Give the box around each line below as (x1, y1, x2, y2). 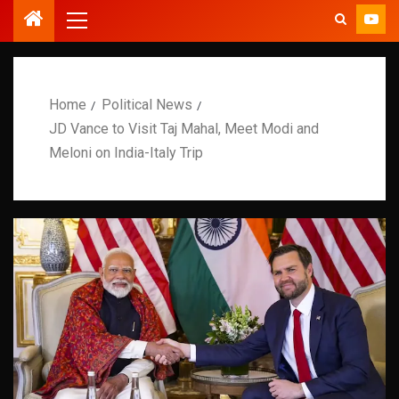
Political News (102, 95, 192, 113)
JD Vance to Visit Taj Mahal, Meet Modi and (49, 119, 319, 137)
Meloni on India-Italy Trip (49, 143, 203, 161)
